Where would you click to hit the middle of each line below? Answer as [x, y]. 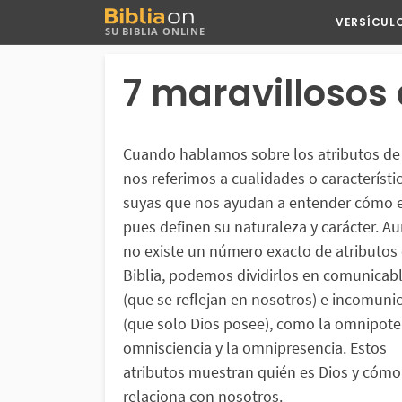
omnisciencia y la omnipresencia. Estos [255, 348]
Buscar [369, 16]
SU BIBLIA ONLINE [155, 31]
